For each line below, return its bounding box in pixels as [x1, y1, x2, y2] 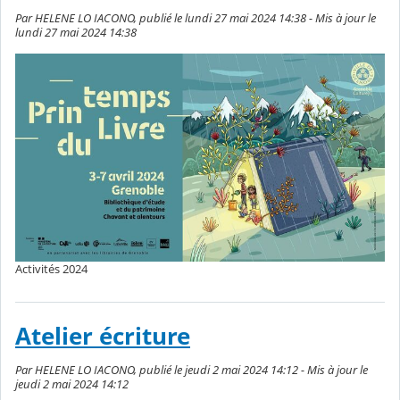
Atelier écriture [15, 321, 190, 353]
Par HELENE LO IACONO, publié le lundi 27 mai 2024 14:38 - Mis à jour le [15, 9, 376, 26]
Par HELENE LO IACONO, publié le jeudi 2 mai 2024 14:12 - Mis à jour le [15, 362, 368, 379]
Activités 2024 [15, 261, 87, 278]
